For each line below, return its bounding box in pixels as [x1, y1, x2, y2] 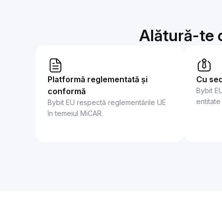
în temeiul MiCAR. [48, 109, 103, 117]
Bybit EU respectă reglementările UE [48, 98, 166, 107]
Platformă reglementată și [48, 74, 148, 84]
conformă [48, 86, 86, 96]
